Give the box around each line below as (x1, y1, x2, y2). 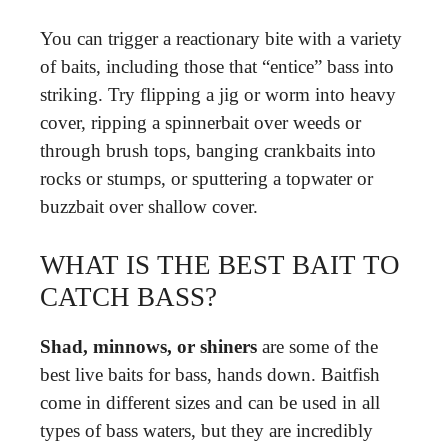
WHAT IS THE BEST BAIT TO (40, 250, 400, 280)
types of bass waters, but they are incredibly (40, 420, 373, 441)
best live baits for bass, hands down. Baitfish (40, 364, 380, 385)
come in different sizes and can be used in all (40, 392, 380, 413)
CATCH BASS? (40, 282, 217, 312)
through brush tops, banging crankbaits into (40, 139, 376, 161)
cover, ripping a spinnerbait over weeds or (40, 111, 361, 133)
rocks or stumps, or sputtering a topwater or (40, 167, 373, 189)
